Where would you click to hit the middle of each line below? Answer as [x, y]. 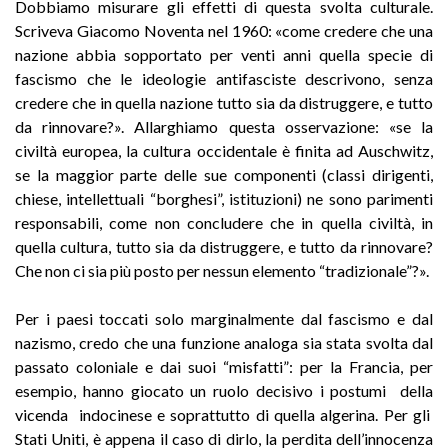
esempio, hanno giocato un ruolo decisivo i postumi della [224, 390]
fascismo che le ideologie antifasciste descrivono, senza [224, 78]
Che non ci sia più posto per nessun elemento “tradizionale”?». [222, 270]
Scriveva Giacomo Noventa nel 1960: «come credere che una [224, 30]
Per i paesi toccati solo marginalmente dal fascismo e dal [224, 318]
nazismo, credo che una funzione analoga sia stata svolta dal [224, 342]
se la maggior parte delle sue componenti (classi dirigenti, [224, 174]
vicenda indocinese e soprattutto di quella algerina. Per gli [224, 414]
